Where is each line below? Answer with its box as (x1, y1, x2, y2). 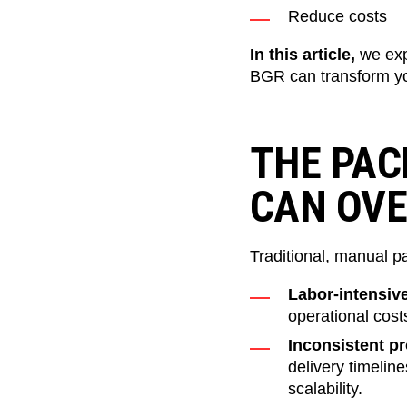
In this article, (249, 45, 360, 65)
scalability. (287, 380, 362, 399)
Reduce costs (287, 7, 387, 26)
